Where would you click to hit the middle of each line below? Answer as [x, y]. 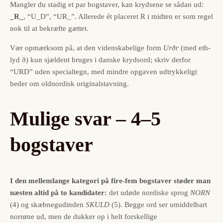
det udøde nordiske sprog [149, 192]
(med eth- [195, 48]
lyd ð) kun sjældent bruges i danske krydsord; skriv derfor [100, 60]
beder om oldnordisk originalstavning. [69, 84]
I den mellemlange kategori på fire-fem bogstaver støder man [110, 180]
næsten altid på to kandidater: [58, 192]
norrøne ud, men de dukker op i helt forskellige [84, 216]
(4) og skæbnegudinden [48, 204]
